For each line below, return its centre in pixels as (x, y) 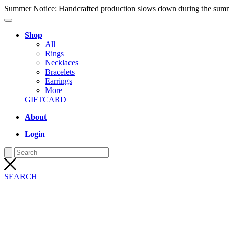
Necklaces (62, 63)
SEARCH (21, 177)
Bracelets (60, 72)
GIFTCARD (45, 99)
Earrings (59, 81)
